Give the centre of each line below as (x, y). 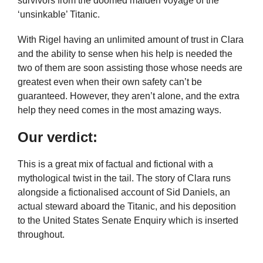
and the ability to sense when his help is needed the (125, 54)
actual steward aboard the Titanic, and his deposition (127, 206)
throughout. (41, 234)
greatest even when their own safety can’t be (110, 82)
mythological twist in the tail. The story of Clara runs (124, 178)
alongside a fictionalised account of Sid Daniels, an (124, 192)
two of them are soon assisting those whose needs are (130, 68)
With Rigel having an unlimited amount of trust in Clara (131, 40)
